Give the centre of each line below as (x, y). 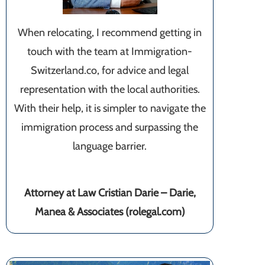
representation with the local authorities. (110, 90)
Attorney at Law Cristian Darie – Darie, (110, 193)
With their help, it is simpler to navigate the (110, 109)
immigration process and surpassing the (110, 127)
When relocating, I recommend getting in (110, 33)
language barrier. (110, 146)
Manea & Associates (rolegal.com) (110, 212)
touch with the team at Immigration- (110, 52)
